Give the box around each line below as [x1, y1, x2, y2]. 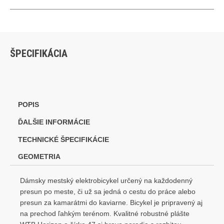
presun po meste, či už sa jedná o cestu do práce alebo [20, 188, 195, 196]
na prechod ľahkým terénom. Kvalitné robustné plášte [20, 210, 189, 218]
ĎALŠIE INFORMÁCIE [18, 118, 90, 126]
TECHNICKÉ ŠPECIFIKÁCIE [18, 135, 109, 143]
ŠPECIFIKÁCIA [10, 47, 67, 59]
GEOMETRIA [18, 153, 61, 161]
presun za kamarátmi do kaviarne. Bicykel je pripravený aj [20, 199, 202, 207]
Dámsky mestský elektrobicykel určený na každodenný [20, 177, 192, 185]
